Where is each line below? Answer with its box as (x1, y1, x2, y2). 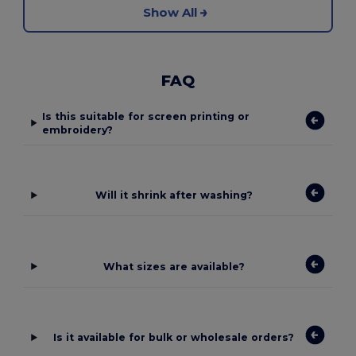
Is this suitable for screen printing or (42, 110, 250, 122)
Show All (143, 5, 197, 21)
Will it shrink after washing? (95, 189, 253, 202)
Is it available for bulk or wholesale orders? (53, 331, 295, 344)
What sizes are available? (103, 260, 245, 273)
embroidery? (42, 123, 114, 136)
